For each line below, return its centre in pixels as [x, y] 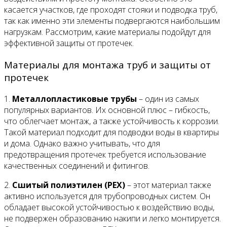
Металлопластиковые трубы [74, 99]
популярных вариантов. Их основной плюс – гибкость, [107, 110]
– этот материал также [168, 185]
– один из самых [168, 99]
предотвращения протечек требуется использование [105, 154]
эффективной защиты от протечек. [69, 43]
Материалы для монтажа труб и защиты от [107, 65]
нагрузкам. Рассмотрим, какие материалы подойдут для [107, 32]
